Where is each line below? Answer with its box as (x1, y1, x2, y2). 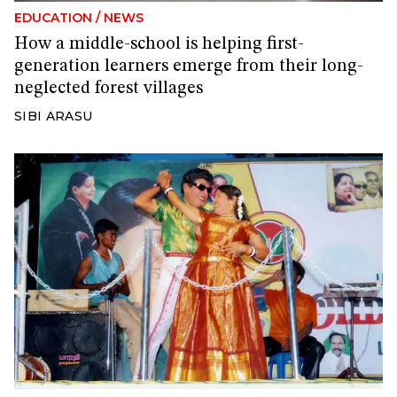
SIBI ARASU (14, 108, 93, 125)
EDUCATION (14, 10, 92, 27)
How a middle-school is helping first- (14, 35, 304, 54)
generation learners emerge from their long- (14, 58, 363, 76)
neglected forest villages (14, 80, 203, 98)
